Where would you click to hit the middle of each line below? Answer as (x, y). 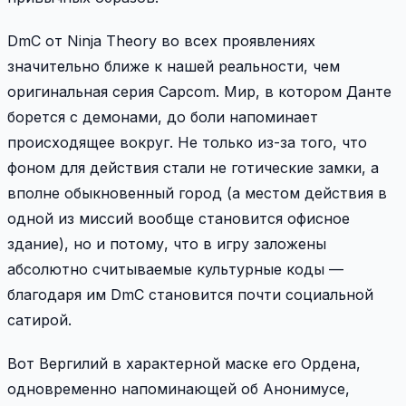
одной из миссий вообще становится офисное (179, 218)
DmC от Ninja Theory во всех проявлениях (161, 40)
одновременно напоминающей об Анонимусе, (179, 388)
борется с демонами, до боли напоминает (163, 116)
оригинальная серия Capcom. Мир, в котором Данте (199, 91)
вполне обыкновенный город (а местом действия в (197, 193)
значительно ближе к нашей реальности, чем (174, 66)
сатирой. (39, 319)
